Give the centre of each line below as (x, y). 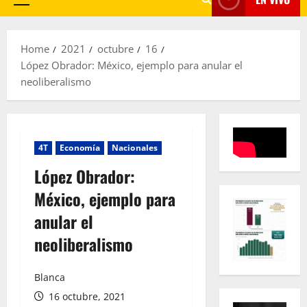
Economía (80, 148)
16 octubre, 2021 (86, 296)
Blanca (50, 277)
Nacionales (135, 148)
